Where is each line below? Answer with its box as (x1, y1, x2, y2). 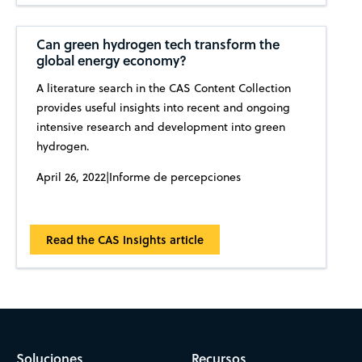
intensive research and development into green (36, 118, 285, 135)
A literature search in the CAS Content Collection (36, 79, 291, 96)
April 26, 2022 (36, 168, 106, 185)
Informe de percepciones (108, 168, 241, 185)
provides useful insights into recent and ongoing (36, 99, 290, 116)
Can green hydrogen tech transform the (36, 34, 280, 53)
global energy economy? (36, 50, 187, 69)
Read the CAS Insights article (46, 230, 204, 248)
